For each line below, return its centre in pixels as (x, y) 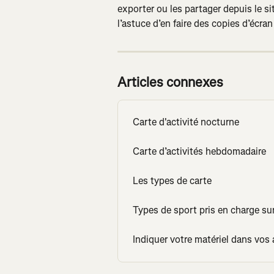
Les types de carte (172, 181)
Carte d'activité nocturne (186, 122)
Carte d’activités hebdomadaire (199, 152)
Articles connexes (170, 83)
